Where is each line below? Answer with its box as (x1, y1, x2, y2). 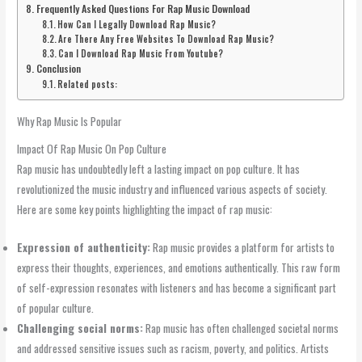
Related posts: (57, 77, 117, 90)
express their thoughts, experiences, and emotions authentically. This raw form (17, 259, 341, 276)
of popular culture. (17, 299, 95, 316)
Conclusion (36, 60, 81, 76)
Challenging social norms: (17, 319, 144, 336)
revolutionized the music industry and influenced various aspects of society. (17, 181, 328, 198)
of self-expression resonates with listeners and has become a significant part (17, 279, 337, 296)
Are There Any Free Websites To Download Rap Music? (57, 32, 274, 45)
